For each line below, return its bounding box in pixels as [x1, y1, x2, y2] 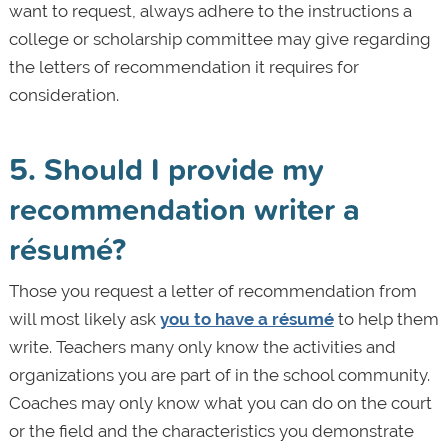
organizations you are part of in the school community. [8, 365, 430, 386]
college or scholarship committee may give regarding [8, 29, 431, 50]
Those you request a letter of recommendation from [8, 281, 417, 302]
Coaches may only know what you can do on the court [8, 393, 432, 414]
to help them [333, 309, 439, 330]
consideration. [8, 85, 119, 106]
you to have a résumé [159, 309, 334, 330]
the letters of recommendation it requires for [8, 57, 359, 78]
